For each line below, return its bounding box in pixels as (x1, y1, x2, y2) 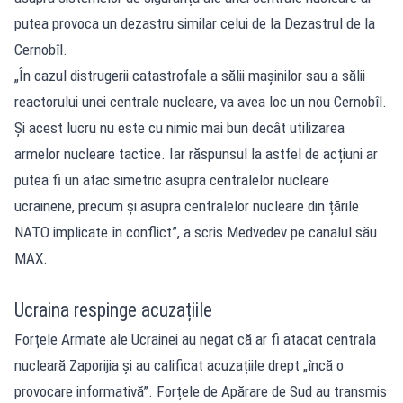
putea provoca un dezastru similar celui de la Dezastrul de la (14, 13, 375, 32)
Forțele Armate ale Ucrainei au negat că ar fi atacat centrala (14, 329, 376, 348)
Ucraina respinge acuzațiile (14, 298, 212, 321)
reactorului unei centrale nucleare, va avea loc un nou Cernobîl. (14, 92, 387, 111)
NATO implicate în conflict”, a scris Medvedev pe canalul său (14, 222, 377, 241)
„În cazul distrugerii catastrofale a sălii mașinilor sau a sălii (14, 66, 365, 85)
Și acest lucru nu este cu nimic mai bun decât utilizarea (14, 118, 345, 137)
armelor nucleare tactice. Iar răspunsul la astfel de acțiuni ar (14, 144, 378, 163)
